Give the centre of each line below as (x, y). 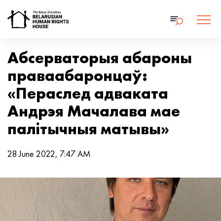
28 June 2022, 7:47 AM (49, 154)
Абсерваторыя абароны (100, 58)
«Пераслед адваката (88, 93)
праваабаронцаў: (77, 76)
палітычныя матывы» (88, 129)
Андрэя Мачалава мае (94, 111)
